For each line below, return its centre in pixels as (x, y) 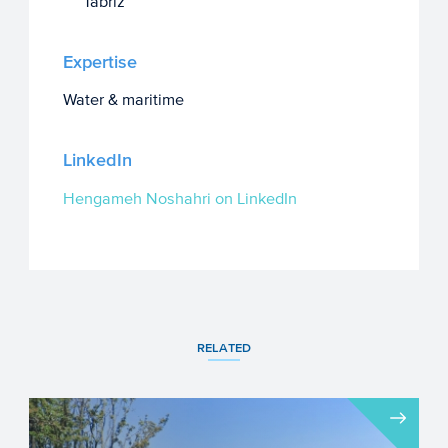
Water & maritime (123, 100)
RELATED (224, 347)
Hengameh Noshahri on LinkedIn (179, 198)
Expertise (99, 62)
